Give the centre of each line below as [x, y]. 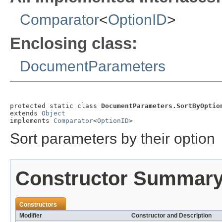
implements [32, 120]
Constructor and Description [171, 216]
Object [54, 113]
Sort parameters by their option [112, 139]
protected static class [55, 106]
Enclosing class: [74, 44]
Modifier [31, 216]
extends [26, 113]
